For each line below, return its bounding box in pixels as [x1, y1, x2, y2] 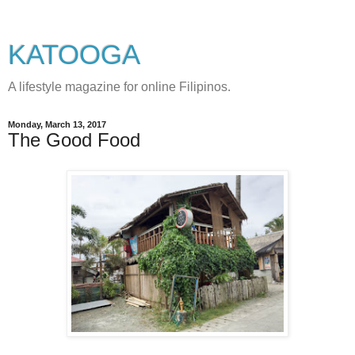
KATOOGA [8, 40, 140, 70]
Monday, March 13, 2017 [8, 120, 106, 129]
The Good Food [8, 129, 140, 151]
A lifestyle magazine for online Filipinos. [8, 80, 231, 94]
